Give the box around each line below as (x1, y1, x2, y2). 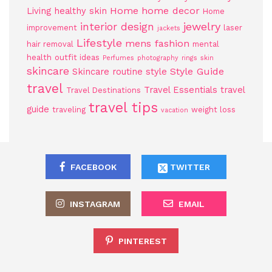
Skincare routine (72, 66, 143, 78)
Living (27, 5, 51, 17)
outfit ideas (55, 53, 100, 63)
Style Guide (170, 66, 224, 78)
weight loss (191, 105, 236, 115)
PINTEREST (118, 236, 167, 246)
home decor (141, 5, 200, 17)
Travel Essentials (144, 84, 217, 96)
